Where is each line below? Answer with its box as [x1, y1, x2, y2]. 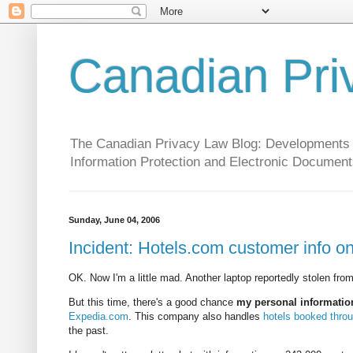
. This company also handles [128, 310, 263, 323]
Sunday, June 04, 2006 [69, 215, 160, 225]
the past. [69, 325, 109, 337]
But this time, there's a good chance [69, 296, 236, 309]
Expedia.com [69, 310, 128, 323]
